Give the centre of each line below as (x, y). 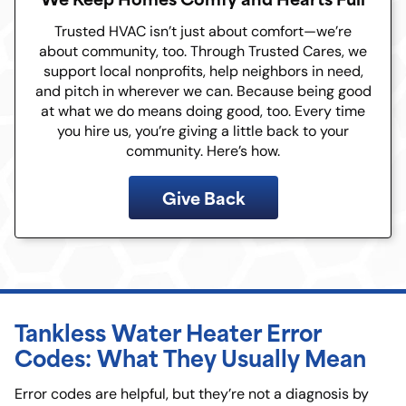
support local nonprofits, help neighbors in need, (203, 72)
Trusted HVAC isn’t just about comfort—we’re (203, 32)
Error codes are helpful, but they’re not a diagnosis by (192, 394)
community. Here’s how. (203, 151)
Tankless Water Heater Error (168, 332)
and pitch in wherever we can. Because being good (203, 92)
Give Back (203, 198)
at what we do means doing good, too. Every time (203, 111)
